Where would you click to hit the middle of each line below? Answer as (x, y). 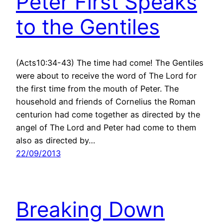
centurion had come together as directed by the (108, 115)
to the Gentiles (88, 26)
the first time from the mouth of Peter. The (97, 89)
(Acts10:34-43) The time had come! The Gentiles (110, 63)
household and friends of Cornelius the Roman (106, 102)
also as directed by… (56, 141)
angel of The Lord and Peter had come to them (106, 128)
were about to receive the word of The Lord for (106, 76)
